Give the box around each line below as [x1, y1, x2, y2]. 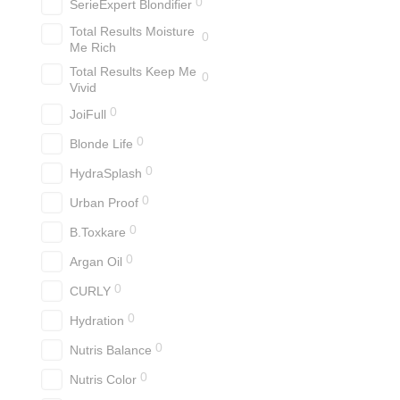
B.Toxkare [70, 225, 126, 239]
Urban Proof [70, 196, 138, 210]
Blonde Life [70, 137, 133, 151]
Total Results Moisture [70, 24, 195, 38]
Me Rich [70, 40, 116, 54]
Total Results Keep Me [70, 64, 196, 79]
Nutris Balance [70, 343, 152, 357]
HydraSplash [70, 166, 142, 180]
